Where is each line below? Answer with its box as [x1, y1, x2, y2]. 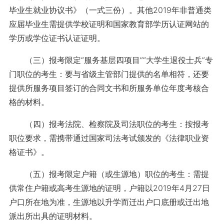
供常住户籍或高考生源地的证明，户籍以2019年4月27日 [8, 183, 210, 193]
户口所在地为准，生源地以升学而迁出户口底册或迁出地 [8, 197, 209, 207]
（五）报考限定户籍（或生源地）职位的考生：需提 [8, 169, 209, 179]
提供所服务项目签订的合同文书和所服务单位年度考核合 [8, 83, 209, 93]
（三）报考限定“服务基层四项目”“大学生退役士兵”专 [8, 55, 213, 65]
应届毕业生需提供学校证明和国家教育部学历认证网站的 [8, 19, 209, 29]
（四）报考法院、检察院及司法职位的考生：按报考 [8, 119, 209, 129]
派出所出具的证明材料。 [8, 211, 97, 221]
